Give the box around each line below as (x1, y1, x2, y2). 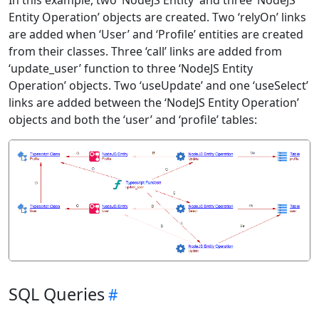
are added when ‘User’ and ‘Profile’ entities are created (9, 26, 303, 42)
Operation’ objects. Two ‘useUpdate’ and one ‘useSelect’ (9, 78, 308, 93)
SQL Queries (9, 283, 105, 306)
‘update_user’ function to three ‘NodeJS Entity (9, 61, 253, 76)
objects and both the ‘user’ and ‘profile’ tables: (9, 112, 257, 127)
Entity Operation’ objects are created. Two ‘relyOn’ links (9, 9, 306, 25)
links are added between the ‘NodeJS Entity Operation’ (9, 95, 299, 110)
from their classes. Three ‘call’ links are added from (9, 43, 282, 59)
